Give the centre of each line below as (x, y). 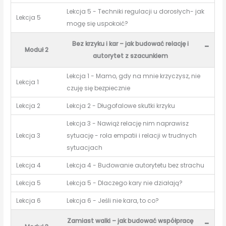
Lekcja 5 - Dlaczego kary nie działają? (125, 183)
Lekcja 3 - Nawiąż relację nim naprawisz (128, 124)
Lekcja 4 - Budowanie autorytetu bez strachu (136, 165)
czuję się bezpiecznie (99, 88)
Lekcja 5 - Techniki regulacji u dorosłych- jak (136, 12)
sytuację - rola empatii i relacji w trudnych (132, 136)
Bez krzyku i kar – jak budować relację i (130, 44)
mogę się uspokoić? (98, 24)
